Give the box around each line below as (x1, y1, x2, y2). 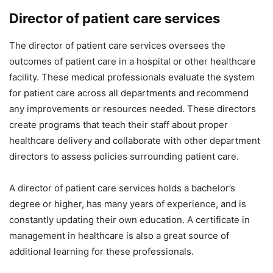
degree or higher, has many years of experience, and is (9, 197, 246, 210)
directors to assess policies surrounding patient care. (9, 150, 239, 162)
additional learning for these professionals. (9, 245, 194, 257)
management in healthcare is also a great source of (9, 229, 229, 241)
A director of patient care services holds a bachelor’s (9, 182, 235, 194)
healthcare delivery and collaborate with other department (9, 134, 260, 146)
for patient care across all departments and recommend (9, 87, 249, 99)
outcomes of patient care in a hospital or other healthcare (9, 55, 256, 67)
